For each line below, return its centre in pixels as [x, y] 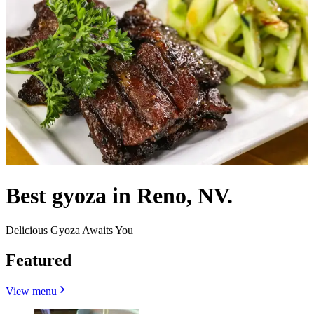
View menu [31, 291]
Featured [39, 260]
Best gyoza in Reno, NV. [119, 196]
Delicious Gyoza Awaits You [69, 230]
